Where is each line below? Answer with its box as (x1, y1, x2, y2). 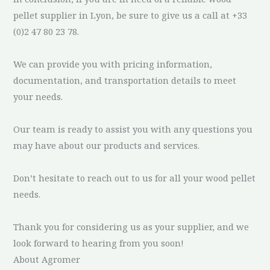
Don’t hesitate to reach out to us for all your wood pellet (13, 171, 256, 184)
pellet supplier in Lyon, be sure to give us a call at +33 (13, 8, 248, 21)
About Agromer (13, 253, 81, 265)
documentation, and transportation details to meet (13, 74, 237, 86)
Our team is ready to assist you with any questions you (13, 122, 253, 135)
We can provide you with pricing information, (13, 57, 213, 70)
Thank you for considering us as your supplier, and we (13, 220, 250, 233)
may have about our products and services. (13, 139, 200, 151)
